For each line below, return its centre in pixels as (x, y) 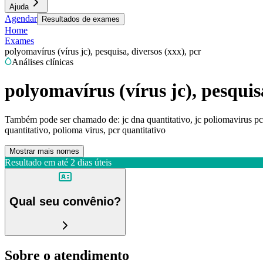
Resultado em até (36, 162)
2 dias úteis (91, 162)
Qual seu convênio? (65, 202)
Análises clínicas (43, 62)
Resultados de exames (81, 19)
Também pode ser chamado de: (62, 119)
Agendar (21, 18)
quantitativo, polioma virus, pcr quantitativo (85, 130)
